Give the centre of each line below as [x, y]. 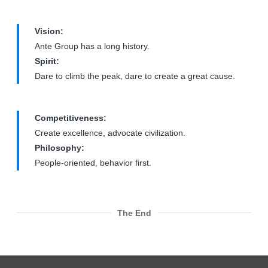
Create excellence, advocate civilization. [110, 133]
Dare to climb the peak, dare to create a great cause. [135, 76]
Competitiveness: [71, 118]
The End [134, 213]
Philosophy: [60, 148]
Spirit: [47, 61]
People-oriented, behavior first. [93, 163]
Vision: [49, 31]
